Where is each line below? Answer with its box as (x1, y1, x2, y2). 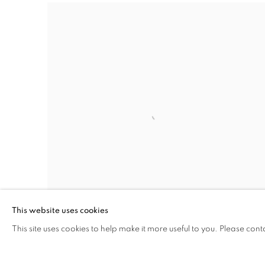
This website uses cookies (12, 206, 108, 215)
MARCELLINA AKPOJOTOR (47, 234, 170, 242)
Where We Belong (47, 254, 112, 262)
